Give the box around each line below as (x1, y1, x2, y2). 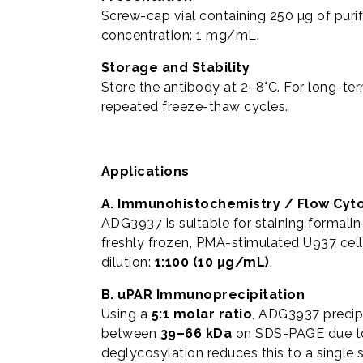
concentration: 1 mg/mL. (100, 28, 260, 43)
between (100, 326, 160, 341)
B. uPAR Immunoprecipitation (100, 287, 305, 302)
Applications (100, 164, 190, 179)
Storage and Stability (100, 60, 250, 75)
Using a (100, 306, 152, 322)
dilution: (100, 254, 155, 270)
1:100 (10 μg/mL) (154, 254, 270, 270)
